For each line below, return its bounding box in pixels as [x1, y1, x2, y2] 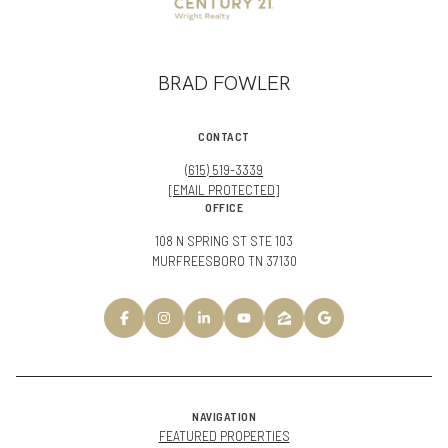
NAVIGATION [192, 409, 256, 424]
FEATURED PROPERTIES [158, 427, 290, 445]
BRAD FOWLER [157, 70, 291, 97]
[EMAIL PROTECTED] [169, 181, 279, 199]
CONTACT [198, 129, 250, 144]
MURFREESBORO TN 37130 [151, 252, 297, 270]
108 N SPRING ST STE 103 [155, 232, 293, 250]
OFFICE [205, 200, 243, 215]
